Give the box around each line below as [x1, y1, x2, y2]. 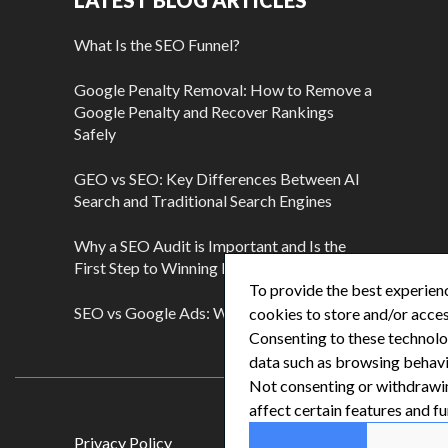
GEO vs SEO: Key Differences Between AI [74, 169, 360, 189]
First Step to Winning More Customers [74, 258, 338, 278]
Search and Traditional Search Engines [74, 191, 332, 211]
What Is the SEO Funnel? [74, 35, 240, 55]
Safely [74, 124, 116, 144]
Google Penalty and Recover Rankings [74, 102, 334, 122]
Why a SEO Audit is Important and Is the [74, 236, 346, 256]
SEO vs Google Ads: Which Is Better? [74, 303, 327, 323]
